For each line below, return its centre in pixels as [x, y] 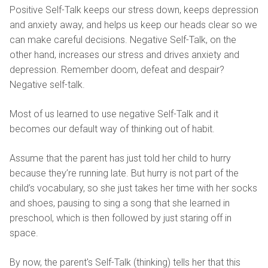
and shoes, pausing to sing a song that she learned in [120, 203]
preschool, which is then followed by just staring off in [121, 218]
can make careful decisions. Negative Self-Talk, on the [123, 39]
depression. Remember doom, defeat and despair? [117, 69]
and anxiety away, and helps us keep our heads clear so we [133, 25]
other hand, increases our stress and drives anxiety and [124, 54]
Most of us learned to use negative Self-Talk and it [114, 114]
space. [24, 233]
